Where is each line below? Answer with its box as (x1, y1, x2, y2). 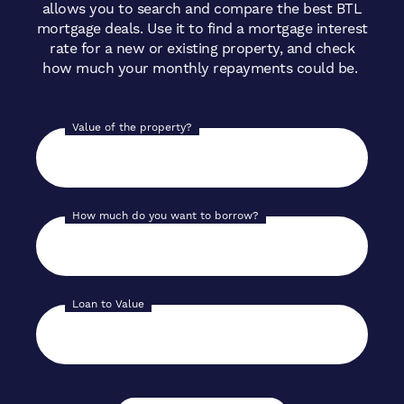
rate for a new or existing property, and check (50, 39, 354, 57)
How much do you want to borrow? (72, 208, 259, 222)
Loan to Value (72, 297, 144, 310)
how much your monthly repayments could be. (42, 59, 362, 77)
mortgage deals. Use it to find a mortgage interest (36, 19, 368, 37)
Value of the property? (72, 120, 192, 133)
